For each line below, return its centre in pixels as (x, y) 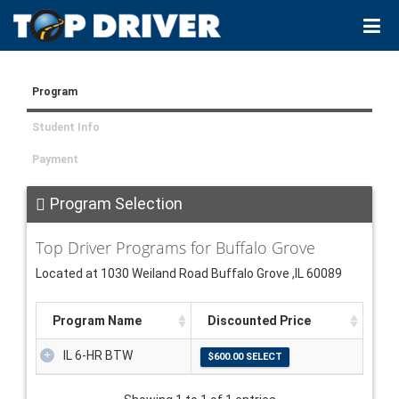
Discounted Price (259, 321)
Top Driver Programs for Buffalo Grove (175, 248)
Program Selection (116, 204)
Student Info (66, 128)
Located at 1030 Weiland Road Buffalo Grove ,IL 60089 (189, 274)
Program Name (97, 321)
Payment (55, 160)
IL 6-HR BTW (98, 356)
